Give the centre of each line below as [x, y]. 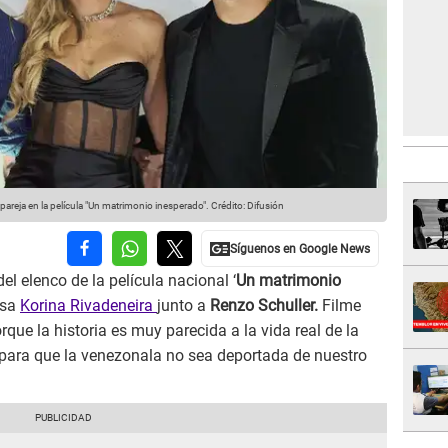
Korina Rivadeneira [88, 306]
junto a [181, 306]
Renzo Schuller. [264, 306]
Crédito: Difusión [246, 206]
